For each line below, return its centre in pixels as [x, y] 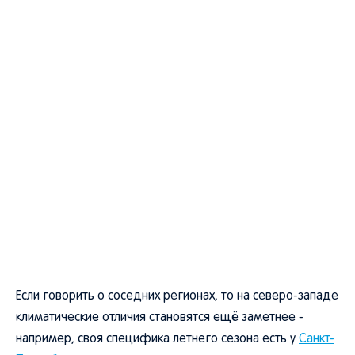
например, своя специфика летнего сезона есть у [157, 339]
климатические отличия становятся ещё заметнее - [160, 318]
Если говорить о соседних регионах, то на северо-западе [177, 296]
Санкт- [317, 339]
